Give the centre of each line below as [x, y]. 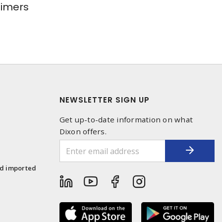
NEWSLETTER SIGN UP [104, 100]
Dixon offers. [83, 132]
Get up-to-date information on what [126, 120]
